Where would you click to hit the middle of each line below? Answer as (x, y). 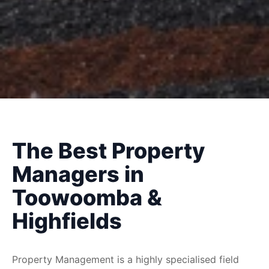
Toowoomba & (87, 197)
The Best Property (108, 150)
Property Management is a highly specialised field (125, 259)
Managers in (78, 174)
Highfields (67, 221)
